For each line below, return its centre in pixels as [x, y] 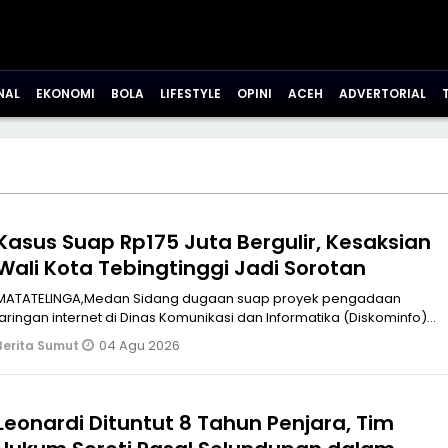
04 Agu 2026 [139, 345]
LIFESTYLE [190, 93]
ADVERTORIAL [382, 93]
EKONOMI [65, 93]
